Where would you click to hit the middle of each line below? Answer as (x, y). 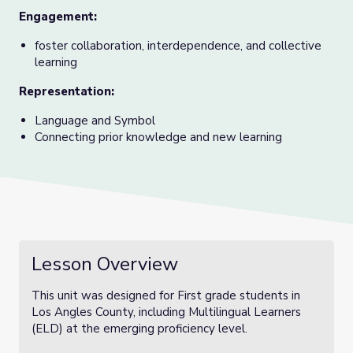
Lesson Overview (105, 264)
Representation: (67, 91)
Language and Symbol (95, 121)
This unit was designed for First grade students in (166, 295)
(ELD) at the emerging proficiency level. (143, 329)
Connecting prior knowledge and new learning (160, 137)
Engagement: (58, 17)
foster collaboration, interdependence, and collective (178, 46)
